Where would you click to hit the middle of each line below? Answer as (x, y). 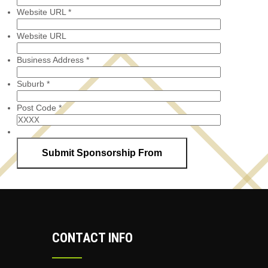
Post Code (37, 107)
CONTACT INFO (92, 238)
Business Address (51, 60)
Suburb (31, 83)
